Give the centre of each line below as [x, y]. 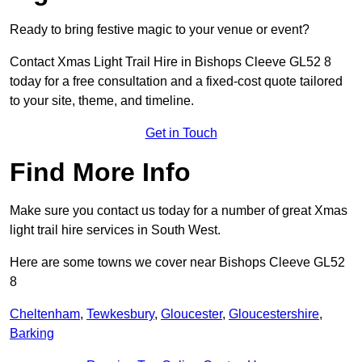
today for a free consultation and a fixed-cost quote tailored [176, 82]
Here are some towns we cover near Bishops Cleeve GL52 [177, 263]
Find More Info [100, 173]
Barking [32, 334]
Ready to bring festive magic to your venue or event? [160, 30]
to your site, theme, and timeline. [102, 101]
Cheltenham [45, 314]
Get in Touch [181, 133]
